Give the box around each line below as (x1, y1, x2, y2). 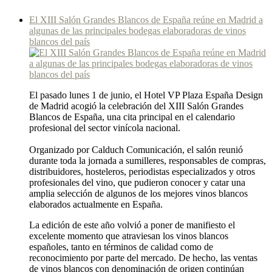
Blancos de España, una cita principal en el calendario (29, 112, 235, 123)
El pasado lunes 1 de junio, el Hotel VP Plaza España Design (29, 90, 263, 101)
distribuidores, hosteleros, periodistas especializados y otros (29, 166, 255, 177)
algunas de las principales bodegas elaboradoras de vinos (29, 25, 246, 36)
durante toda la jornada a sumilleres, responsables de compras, (29, 155, 266, 166)
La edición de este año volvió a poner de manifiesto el (29, 220, 235, 231)
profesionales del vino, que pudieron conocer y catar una (29, 177, 245, 188)
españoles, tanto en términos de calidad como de (29, 242, 213, 253)
